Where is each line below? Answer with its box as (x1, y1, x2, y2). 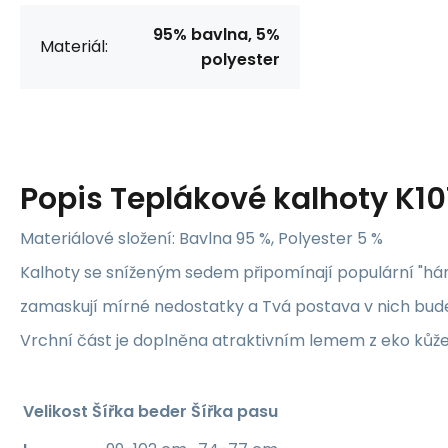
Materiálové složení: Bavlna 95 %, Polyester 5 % (20, 226, 383, 250)
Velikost (23, 399, 88, 423)
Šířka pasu (191, 399, 278, 423)
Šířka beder (92, 399, 187, 423)
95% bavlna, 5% (153, 22, 280, 46)
